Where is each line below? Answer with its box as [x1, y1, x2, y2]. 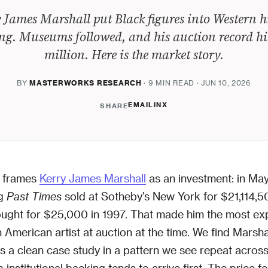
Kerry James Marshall [39, 172, 146, 184]
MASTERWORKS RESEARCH [29, 78, 142, 87]
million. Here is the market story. [44, 46, 224, 63]
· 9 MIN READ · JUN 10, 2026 [141, 78, 251, 87]
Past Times [7, 190, 62, 202]
